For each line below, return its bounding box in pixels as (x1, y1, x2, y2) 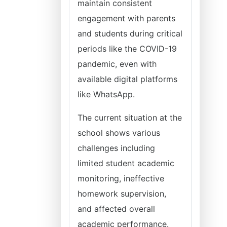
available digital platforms (78, 74, 177, 84)
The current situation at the (78, 112, 182, 123)
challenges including (78, 143, 155, 153)
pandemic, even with (78, 59, 157, 69)
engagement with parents (78, 13, 175, 23)
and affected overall (78, 204, 155, 214)
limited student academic (78, 158, 174, 168)
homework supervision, (78, 188, 166, 199)
